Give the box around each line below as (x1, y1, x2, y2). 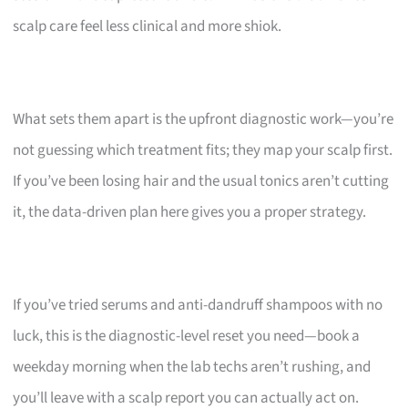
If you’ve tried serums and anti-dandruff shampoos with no (13, 293, 383, 316)
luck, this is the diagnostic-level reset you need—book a (13, 324, 361, 347)
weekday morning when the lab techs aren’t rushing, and (13, 355, 372, 378)
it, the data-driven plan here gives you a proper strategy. (13, 200, 367, 223)
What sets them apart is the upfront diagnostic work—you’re (13, 107, 394, 130)
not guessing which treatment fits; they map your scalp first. (13, 138, 393, 161)
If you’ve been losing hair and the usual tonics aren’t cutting (13, 169, 390, 192)
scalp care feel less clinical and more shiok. (13, 15, 282, 37)
